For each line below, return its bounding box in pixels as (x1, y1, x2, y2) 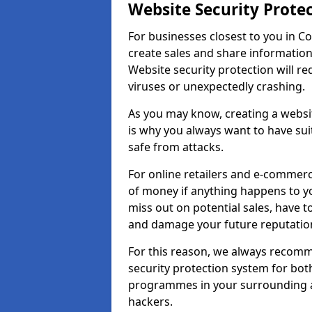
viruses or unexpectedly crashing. (128, 79, 305, 94)
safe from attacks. (128, 139, 226, 155)
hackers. (128, 294, 175, 309)
